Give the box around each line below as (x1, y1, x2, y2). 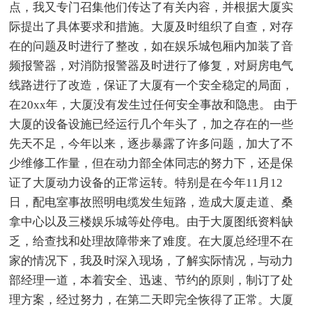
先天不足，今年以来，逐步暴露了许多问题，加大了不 (9, 137, 294, 151)
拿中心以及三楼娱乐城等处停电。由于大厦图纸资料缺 (9, 215, 294, 229)
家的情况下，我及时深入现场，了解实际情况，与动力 (9, 254, 294, 268)
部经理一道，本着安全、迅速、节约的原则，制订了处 (9, 274, 294, 288)
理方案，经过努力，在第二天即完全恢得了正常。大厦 (9, 293, 294, 307)
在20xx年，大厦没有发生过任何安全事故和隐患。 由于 (9, 98, 298, 112)
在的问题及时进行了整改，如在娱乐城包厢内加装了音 (9, 40, 294, 54)
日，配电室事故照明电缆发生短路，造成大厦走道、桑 (9, 196, 294, 210)
